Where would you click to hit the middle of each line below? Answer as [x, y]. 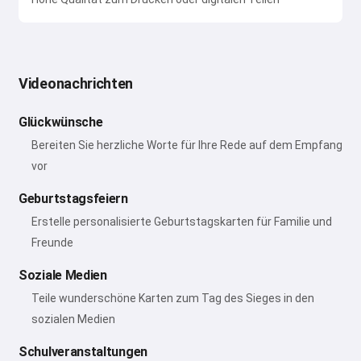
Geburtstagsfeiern [73, 199]
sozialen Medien [73, 319]
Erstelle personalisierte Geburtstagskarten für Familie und [182, 222]
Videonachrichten [76, 83]
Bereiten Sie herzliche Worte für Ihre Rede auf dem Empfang [187, 145]
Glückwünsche [61, 122]
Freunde [52, 243]
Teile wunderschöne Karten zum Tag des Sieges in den [173, 298]
